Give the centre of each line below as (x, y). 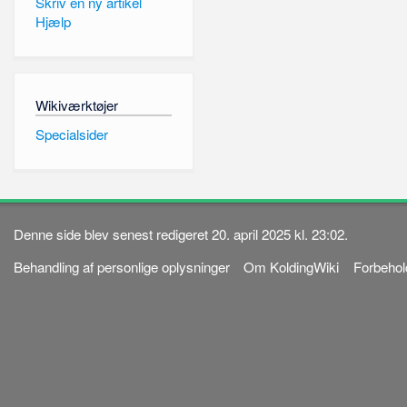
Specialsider (71, 134)
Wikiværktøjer (76, 105)
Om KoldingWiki (292, 267)
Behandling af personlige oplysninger (122, 267)
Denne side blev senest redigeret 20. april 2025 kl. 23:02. (181, 234)
